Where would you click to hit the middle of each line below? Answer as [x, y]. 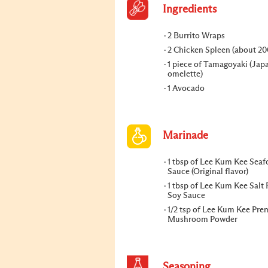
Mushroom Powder [202, 220]
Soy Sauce [186, 196]
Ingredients [190, 10]
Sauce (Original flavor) [208, 172]
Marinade [185, 136]
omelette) [185, 74]
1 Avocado [186, 89]
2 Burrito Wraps [196, 36]
